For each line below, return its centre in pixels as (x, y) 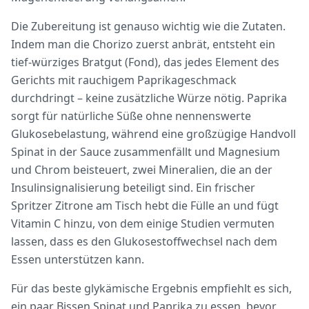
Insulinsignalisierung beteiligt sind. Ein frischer (133, 188)
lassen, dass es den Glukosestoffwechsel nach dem (144, 241)
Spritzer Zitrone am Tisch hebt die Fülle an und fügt (145, 206)
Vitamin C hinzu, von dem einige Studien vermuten (143, 223)
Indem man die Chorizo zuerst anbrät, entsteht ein (143, 44)
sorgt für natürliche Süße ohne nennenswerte (131, 116)
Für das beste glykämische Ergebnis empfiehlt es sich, (151, 288)
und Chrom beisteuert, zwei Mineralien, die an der (142, 170)
